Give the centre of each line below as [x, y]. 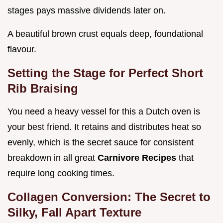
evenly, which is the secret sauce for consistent [101, 143]
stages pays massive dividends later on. [87, 11]
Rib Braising [43, 89]
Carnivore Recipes [138, 158]
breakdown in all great [53, 158]
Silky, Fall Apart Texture [74, 213]
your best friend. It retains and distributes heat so [104, 127]
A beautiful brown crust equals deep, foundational [105, 34]
